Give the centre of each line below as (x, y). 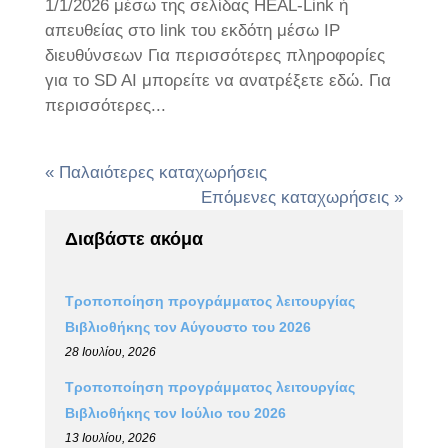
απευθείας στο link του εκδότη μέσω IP (192, 30)
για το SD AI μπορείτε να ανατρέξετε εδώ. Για (217, 80)
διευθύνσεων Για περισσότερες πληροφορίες (214, 55)
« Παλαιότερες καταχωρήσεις (155, 172)
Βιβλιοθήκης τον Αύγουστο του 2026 (187, 327)
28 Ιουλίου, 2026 (110, 352)
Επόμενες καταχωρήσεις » (302, 197)
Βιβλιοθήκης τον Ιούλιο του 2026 (175, 412)
